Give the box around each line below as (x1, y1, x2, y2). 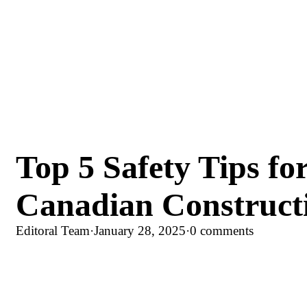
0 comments (190, 223, 254, 238)
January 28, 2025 (94, 223, 186, 238)
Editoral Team (16, 223, 90, 238)
